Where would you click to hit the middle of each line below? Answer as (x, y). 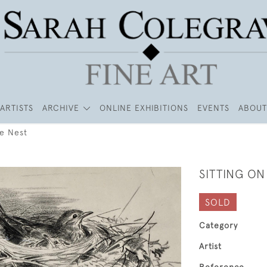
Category (218, 225)
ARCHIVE (61, 108)
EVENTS (213, 108)
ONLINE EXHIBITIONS (144, 108)
